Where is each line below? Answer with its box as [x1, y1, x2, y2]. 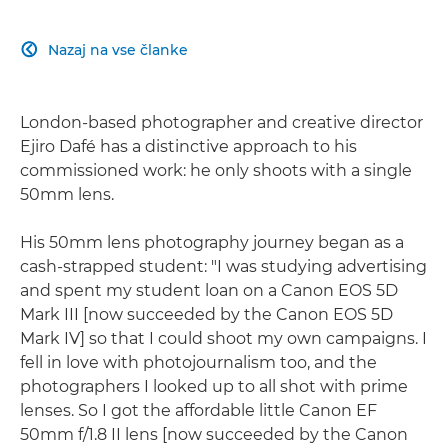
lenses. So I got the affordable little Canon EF [20, 400, 377, 420]
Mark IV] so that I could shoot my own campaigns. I [20, 328, 427, 348]
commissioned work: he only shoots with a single [20, 160, 412, 180]
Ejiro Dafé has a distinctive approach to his [20, 136, 357, 156]
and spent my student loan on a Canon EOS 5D [20, 280, 398, 300]
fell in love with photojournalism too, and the [20, 352, 377, 372]
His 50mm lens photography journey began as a [20, 232, 404, 252]
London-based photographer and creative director [20, 112, 423, 132]
